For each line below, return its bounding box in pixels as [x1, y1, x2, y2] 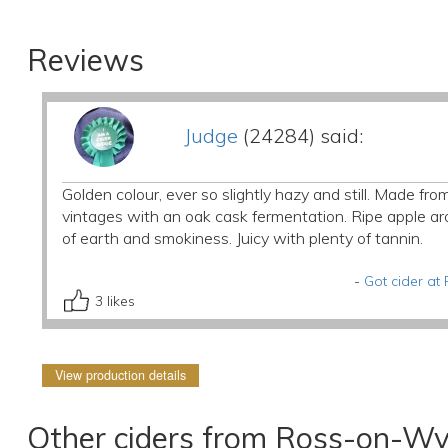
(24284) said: [237, 123, 363, 148]
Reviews [26, 41, 144, 79]
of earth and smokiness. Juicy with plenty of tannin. [61, 228, 423, 248]
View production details [54, 366, 186, 384]
